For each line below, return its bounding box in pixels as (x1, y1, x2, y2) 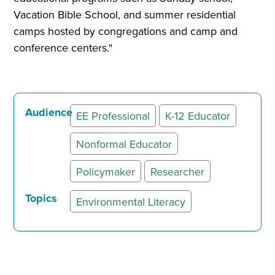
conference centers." (14, 40, 113, 56)
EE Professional (76, 107, 150, 123)
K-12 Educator (165, 107, 230, 123)
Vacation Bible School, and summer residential (14, 7, 236, 23)
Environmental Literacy (76, 193, 185, 209)
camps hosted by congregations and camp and (14, 23, 238, 39)
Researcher (150, 163, 204, 179)
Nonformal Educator (76, 136, 172, 152)
